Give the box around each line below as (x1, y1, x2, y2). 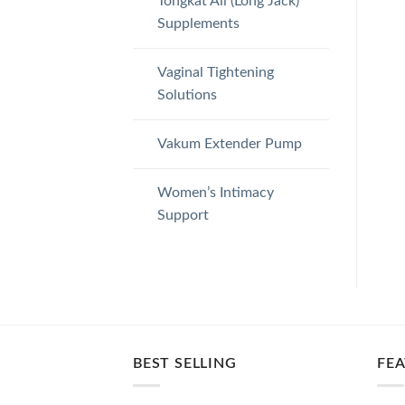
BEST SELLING (133, 355, 237, 371)
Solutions (156, 87, 217, 102)
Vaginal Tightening (156, 64, 274, 80)
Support (156, 207, 209, 222)
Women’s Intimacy (156, 184, 274, 200)
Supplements (156, 15, 240, 31)
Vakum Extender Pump (156, 136, 302, 151)
